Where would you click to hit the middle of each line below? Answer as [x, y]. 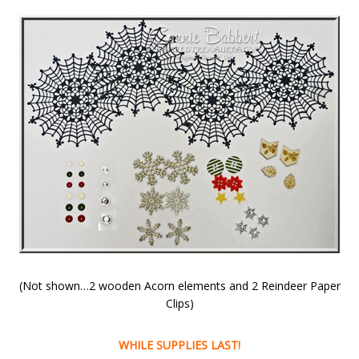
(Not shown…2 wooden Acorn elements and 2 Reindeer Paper [179, 286]
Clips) [179, 303]
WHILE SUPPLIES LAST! [179, 345]
